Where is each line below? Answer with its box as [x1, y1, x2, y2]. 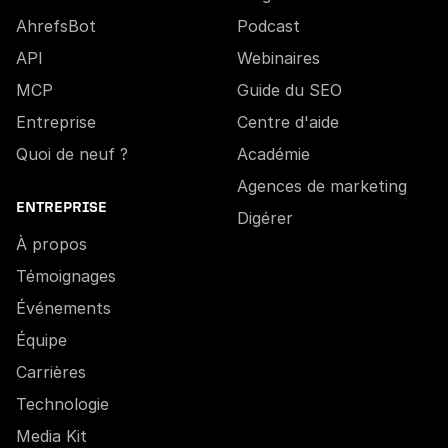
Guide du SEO [237, 79, 342, 100]
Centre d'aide [237, 111, 339, 132]
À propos [16, 233, 87, 254]
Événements [16, 297, 111, 318]
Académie [237, 143, 310, 164]
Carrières [16, 361, 86, 382]
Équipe [16, 329, 67, 350]
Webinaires [237, 47, 320, 68]
